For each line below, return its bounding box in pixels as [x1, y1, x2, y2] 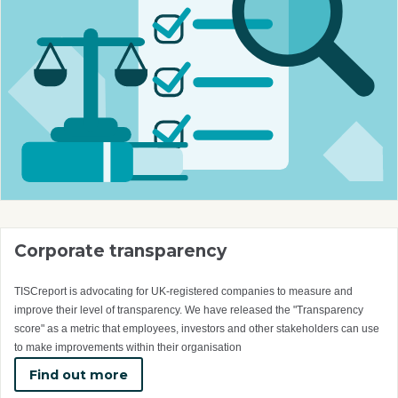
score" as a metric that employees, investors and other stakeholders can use [14, 322, 379, 336]
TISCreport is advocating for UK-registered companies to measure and [14, 285, 353, 298]
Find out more [29, 366, 128, 383]
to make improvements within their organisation [14, 341, 242, 354]
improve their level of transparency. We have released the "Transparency [14, 304, 363, 317]
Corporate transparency [14, 241, 227, 262]
